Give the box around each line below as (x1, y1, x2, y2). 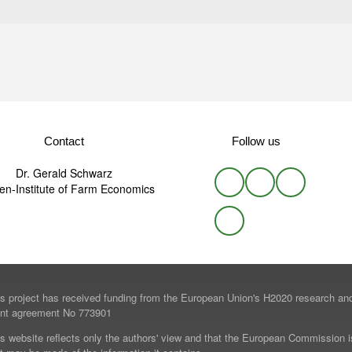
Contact (44, 134, 84, 148)
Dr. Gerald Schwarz (16, 165, 112, 181)
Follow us (231, 134, 280, 148)
